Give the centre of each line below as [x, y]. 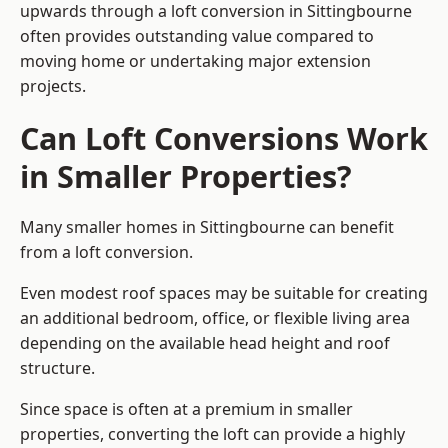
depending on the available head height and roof [205, 343]
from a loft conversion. [106, 252]
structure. [57, 368]
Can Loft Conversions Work [224, 138]
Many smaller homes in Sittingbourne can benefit [207, 227]
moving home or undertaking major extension [195, 61]
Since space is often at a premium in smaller [186, 409]
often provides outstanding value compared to [197, 36]
